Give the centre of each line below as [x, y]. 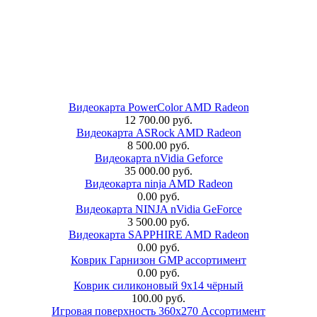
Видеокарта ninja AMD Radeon [158, 183]
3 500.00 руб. [158, 221]
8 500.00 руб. [158, 145]
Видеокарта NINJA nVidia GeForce [158, 209]
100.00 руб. [158, 298]
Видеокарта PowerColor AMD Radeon [158, 107]
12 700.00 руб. [158, 120]
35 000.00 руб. [158, 171]
